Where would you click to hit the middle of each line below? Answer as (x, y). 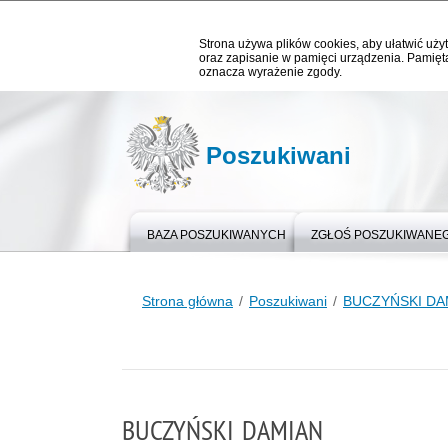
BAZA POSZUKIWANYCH (216, 235)
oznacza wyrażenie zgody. (270, 72)
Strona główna (187, 301)
